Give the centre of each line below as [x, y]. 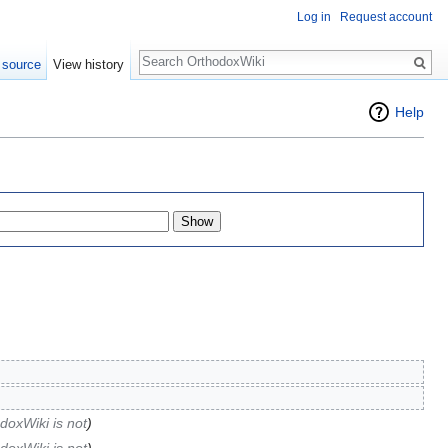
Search [171, 51]
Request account [386, 17]
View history [89, 64]
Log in [314, 17]
